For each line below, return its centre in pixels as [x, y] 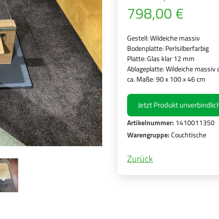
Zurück [140, 159]
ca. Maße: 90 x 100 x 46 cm [166, 79]
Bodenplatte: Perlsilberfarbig [168, 48]
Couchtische [188, 135]
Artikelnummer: [151, 122]
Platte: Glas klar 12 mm [161, 58]
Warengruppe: [148, 135]
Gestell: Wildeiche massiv [164, 38]
